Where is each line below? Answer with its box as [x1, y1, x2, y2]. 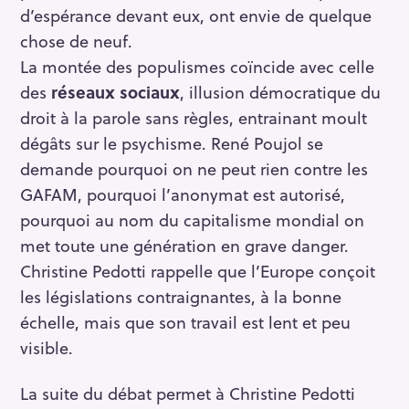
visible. [20, 334, 73, 360]
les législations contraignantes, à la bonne [20, 283, 341, 309]
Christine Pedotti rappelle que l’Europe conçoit [20, 257, 375, 283]
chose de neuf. [20, 27, 132, 53]
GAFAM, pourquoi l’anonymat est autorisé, [20, 181, 345, 206]
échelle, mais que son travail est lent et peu [20, 309, 351, 334]
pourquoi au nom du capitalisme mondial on [20, 206, 364, 232]
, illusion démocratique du [180, 79, 381, 104]
